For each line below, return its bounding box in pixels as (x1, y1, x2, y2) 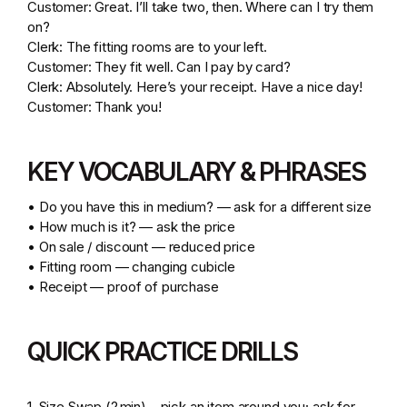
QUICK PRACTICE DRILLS (27, 336, 306, 367)
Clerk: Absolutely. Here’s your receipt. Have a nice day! (27, 78, 370, 95)
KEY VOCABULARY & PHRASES (27, 156, 374, 187)
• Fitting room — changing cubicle (27, 258, 243, 275)
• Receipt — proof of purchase (27, 278, 226, 295)
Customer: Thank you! (27, 98, 162, 115)
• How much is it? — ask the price (27, 218, 243, 235)
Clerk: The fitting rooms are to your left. (27, 38, 274, 55)
